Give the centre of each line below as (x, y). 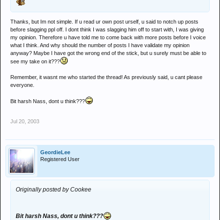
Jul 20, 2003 (25, 121)
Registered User (60, 159)
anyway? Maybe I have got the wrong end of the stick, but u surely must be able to (108, 53)
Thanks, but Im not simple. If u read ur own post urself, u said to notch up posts (104, 22)
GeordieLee (55, 152)
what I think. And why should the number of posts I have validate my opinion (100, 45)
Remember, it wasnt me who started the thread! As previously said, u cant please (106, 77)
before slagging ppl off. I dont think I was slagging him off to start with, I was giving (107, 29)
